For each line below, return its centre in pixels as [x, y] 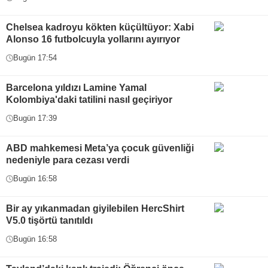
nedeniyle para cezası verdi [68, 160]
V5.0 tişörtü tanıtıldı [49, 220]
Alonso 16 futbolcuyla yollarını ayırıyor [93, 39]
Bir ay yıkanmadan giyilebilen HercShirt [95, 208]
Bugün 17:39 [35, 118]
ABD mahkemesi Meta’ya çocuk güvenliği [100, 148]
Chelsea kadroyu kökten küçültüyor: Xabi [100, 27]
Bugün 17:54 [35, 58]
